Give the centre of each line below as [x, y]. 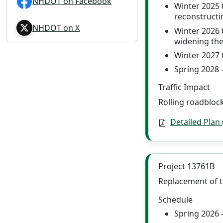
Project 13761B [186, 166]
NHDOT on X [56, 28]
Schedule [175, 199]
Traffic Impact [184, 87]
